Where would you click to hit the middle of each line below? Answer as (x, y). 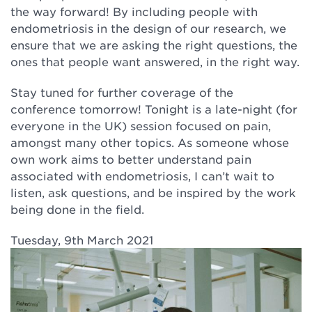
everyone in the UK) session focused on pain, (141, 125)
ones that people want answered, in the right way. (155, 61)
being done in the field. (77, 209)
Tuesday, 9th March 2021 (82, 240)
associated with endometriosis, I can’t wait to (142, 175)
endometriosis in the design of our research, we (148, 28)
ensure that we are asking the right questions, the (154, 45)
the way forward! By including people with (134, 11)
